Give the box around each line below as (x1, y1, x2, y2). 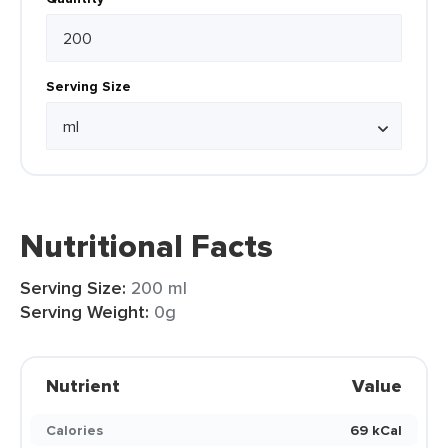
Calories (46, 420, 103, 440)
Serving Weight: (20, 299, 149, 325)
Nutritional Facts (20, 222, 273, 270)
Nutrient (46, 373, 120, 399)
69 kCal (350, 420, 402, 440)
